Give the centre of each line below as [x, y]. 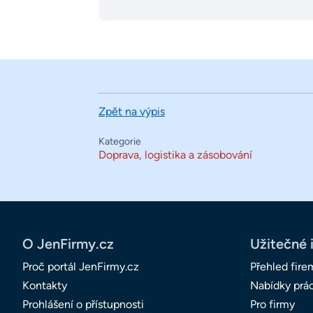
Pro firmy [272, 305]
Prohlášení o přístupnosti [83, 305]
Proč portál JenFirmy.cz [81, 267]
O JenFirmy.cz [68, 244]
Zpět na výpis [131, 112]
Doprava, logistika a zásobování [175, 155]
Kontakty [45, 286]
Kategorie [119, 142]
